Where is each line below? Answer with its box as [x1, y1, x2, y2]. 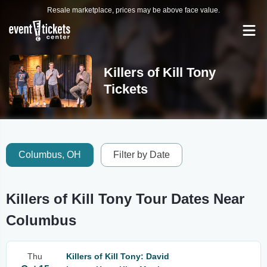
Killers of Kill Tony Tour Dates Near [6, 191, 244, 207]
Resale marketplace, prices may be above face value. [47, 6, 220, 14]
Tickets [103, 82, 148, 97]
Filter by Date [113, 150, 170, 160]
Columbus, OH [18, 150, 81, 160]
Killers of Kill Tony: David [66, 252, 169, 261]
